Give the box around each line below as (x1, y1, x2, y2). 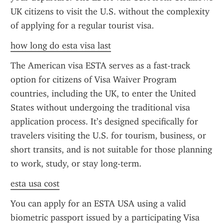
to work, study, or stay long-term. (10, 158, 141, 169)
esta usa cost (10, 178, 59, 189)
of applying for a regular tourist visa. (10, 20, 154, 31)
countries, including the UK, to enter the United (10, 88, 196, 99)
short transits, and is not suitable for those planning (10, 144, 212, 155)
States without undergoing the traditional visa (10, 102, 190, 113)
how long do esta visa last (10, 40, 111, 51)
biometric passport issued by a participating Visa (10, 212, 199, 223)
